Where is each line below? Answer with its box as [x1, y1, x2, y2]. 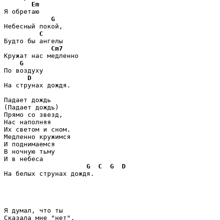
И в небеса [4, 155, 43, 163]
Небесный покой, [4, 22, 63, 30]
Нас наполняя [4, 118, 51, 126]
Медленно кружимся [4, 133, 71, 140]
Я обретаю [4, 7, 39, 15]
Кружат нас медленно [4, 52, 79, 59]
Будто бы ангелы [4, 37, 63, 45]
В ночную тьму [4, 147, 55, 155]
